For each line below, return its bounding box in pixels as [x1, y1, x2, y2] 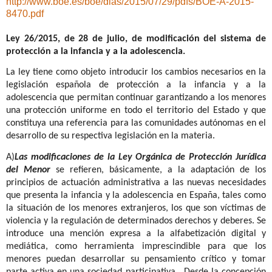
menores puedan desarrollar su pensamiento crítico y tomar [6, 254, 266, 264]
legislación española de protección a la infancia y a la [6, 80, 266, 90]
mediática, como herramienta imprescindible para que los [6, 241, 266, 251]
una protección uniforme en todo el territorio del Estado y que [6, 106, 266, 116]
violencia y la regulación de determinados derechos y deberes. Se [6, 216, 266, 226]
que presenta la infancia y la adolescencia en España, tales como [6, 190, 266, 200]
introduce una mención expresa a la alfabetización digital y [6, 228, 266, 239]
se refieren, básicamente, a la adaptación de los [50, 165, 266, 175]
